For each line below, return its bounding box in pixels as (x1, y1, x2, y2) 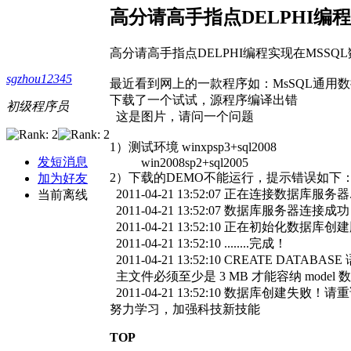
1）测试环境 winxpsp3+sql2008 (110, 140, 277, 154)
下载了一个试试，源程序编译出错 (110, 93, 298, 107)
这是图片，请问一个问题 (110, 110, 254, 124)
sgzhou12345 (6, 71, 72, 85)
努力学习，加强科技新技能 (110, 302, 260, 317)
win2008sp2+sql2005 (110, 156, 248, 170)
